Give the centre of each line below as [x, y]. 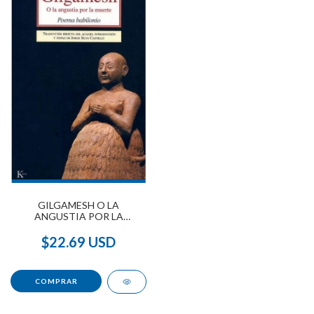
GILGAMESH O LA [78, 205]
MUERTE [78, 227]
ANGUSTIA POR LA [78, 216]
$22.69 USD [78, 241]
